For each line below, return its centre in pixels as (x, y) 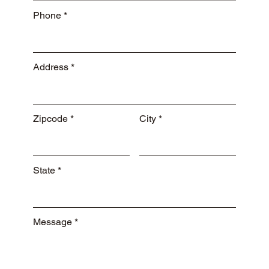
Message (53, 222)
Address (51, 67)
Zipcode (51, 118)
